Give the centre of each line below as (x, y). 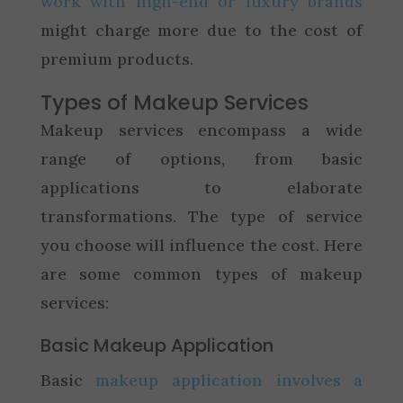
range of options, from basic (201, 158)
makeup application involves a (229, 380)
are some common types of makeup (201, 273)
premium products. (116, 58)
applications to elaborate (201, 187)
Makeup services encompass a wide (201, 130)
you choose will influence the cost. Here (201, 245)
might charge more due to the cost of (201, 30)
